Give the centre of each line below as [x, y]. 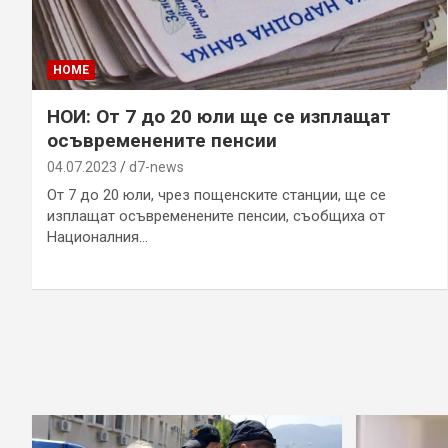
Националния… [97, 236]
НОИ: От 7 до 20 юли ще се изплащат [219, 116]
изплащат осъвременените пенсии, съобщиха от [216, 215]
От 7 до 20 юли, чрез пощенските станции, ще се [216, 194]
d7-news [156, 166]
